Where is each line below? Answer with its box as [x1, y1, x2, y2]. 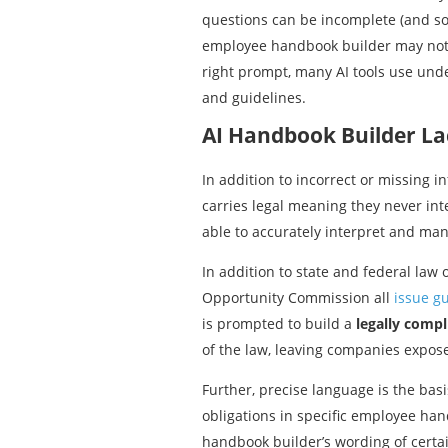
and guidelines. [202, 87, 306, 107]
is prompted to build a [202, 313, 356, 333]
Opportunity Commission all [202, 287, 394, 307]
